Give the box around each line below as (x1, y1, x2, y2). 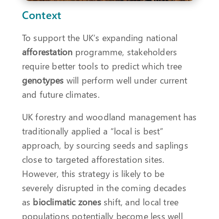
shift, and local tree (101, 196, 179, 208)
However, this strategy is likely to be (22, 167, 165, 180)
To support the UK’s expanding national (22, 31, 178, 44)
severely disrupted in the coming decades (22, 181, 186, 194)
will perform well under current (64, 73, 188, 86)
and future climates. (22, 88, 102, 100)
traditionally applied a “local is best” (22, 125, 164, 137)
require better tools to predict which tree (22, 59, 182, 72)
